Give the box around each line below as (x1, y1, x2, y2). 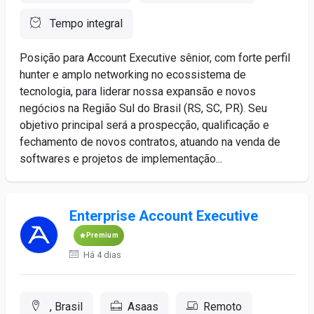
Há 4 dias (81, 250, 121, 260)
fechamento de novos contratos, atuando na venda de (20, 135, 280, 149)
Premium (86, 231, 118, 239)
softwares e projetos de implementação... (20, 152, 222, 165)
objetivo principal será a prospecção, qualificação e (20, 118, 269, 132)
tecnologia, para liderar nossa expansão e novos (20, 85, 256, 98)
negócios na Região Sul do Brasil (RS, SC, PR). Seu (20, 102, 267, 115)
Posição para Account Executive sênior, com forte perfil (20, 51, 290, 64)
